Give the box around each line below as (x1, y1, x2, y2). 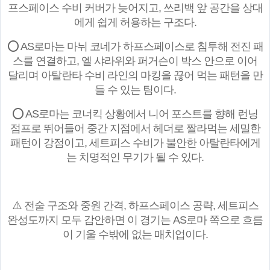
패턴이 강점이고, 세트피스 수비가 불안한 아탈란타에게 (10, 137, 260, 149)
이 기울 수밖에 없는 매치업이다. (62, 228, 208, 241)
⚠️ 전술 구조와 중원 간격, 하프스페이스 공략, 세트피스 (11, 199, 259, 212)
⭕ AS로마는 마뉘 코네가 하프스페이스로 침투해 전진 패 (7, 40, 263, 53)
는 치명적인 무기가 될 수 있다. (66, 151, 204, 164)
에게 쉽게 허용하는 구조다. (74, 16, 196, 29)
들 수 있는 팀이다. (94, 84, 176, 96)
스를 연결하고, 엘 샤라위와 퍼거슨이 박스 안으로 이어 (13, 55, 257, 67)
